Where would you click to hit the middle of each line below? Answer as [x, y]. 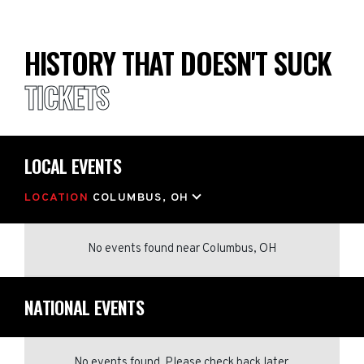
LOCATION [58, 198]
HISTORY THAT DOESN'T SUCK [181, 63]
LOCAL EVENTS [73, 166]
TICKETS [67, 97]
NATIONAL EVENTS [84, 307]
